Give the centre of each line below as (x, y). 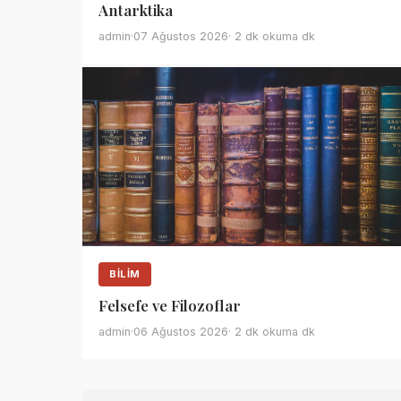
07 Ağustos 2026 (181, 36)
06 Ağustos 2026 (181, 332)
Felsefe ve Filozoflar (170, 305)
